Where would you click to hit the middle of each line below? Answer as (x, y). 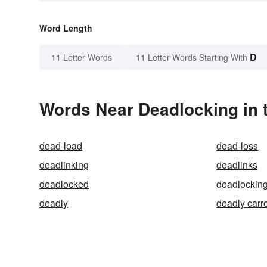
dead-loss (237, 146)
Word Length (66, 28)
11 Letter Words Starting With (192, 58)
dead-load (61, 146)
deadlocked (64, 184)
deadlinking (64, 165)
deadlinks (237, 165)
